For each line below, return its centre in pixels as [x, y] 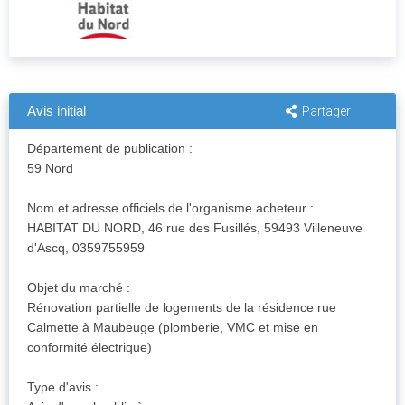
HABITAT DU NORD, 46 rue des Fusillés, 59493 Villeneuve [195, 228]
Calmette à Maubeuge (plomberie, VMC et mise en [173, 328]
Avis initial [57, 111]
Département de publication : [110, 149]
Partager [326, 112]
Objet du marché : [79, 288]
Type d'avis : [63, 387]
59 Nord [50, 169]
